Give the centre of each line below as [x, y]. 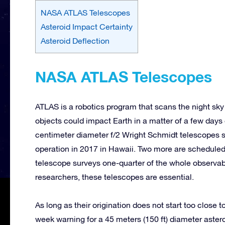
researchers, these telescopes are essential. [115, 177]
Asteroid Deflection [75, 40]
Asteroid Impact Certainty [87, 26]
